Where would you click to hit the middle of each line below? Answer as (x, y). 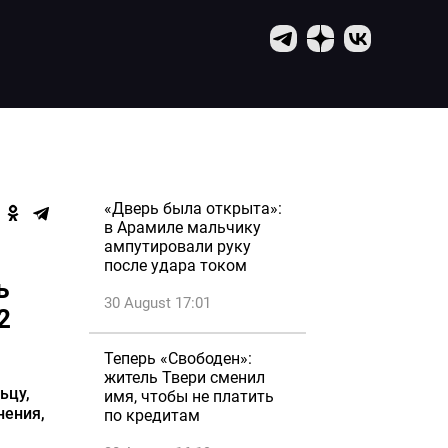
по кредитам (152, 415)
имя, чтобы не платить (189, 396)
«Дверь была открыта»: (193, 208)
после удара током (175, 265)
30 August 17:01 (157, 303)
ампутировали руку (177, 246)
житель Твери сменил (184, 377)
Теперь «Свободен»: (178, 358)
